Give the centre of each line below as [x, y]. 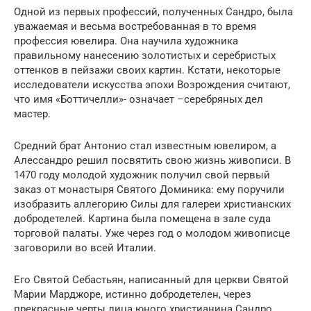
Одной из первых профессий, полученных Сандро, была [153, 12]
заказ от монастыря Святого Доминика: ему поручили [149, 190]
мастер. [32, 114]
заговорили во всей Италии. [85, 248]
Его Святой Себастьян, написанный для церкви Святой [151, 280]
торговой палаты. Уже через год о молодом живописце [152, 233]
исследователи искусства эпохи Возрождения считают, [152, 85]
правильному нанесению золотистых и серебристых [145, 56]
